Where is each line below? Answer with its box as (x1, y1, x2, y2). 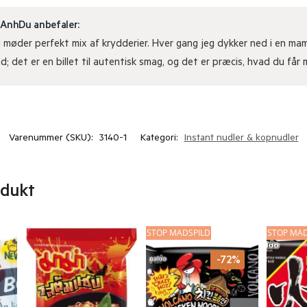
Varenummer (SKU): (8, 133, 96, 145)
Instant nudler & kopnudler (184, 133, 299, 145)
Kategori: (140, 133, 181, 145)
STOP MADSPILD (147, 227, 211, 239)
